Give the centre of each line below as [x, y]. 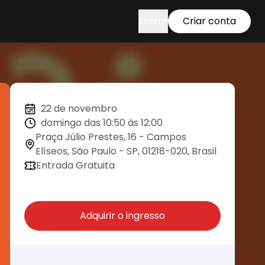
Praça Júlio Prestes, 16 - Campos [111, 137]
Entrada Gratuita [75, 165]
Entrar [153, 21]
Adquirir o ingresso [122, 216]
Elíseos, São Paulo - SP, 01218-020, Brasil [126, 151]
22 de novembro [79, 109]
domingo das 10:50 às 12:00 [102, 123]
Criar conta [209, 21]
